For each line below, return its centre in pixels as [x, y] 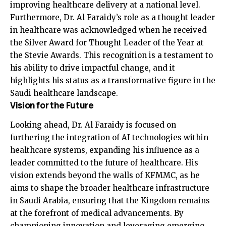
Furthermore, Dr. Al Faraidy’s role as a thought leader [112, 18]
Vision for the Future [52, 105]
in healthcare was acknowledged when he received [108, 30]
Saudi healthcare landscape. [64, 93]
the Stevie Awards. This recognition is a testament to [111, 55]
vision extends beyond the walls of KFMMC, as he [105, 175]
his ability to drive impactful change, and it [93, 68]
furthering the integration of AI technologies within [109, 137]
